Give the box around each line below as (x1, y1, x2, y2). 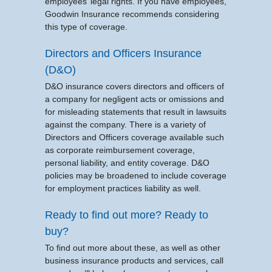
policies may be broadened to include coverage (45, 170, 226, 180)
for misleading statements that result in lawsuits (45, 106, 226, 117)
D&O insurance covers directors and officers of (45, 81, 224, 91)
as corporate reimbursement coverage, (45, 144, 195, 155)
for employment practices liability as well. (45, 183, 201, 193)
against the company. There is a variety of (45, 119, 206, 129)
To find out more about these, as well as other (45, 242, 220, 253)
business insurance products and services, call (45, 255, 223, 265)
